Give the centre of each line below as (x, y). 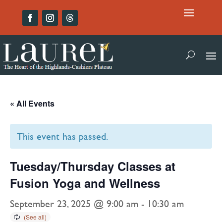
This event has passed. (62, 136)
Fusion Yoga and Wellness (85, 183)
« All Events (32, 103)
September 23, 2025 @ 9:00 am (74, 203)
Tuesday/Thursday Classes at (93, 166)
